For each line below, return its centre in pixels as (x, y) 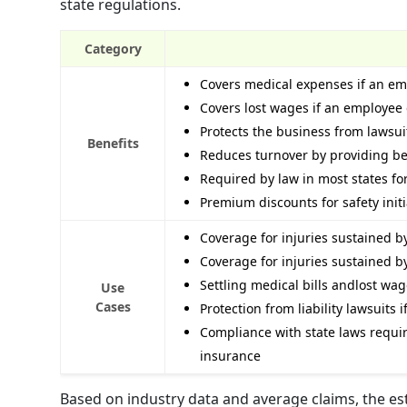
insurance (230, 355)
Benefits (113, 143)
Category (113, 48)
